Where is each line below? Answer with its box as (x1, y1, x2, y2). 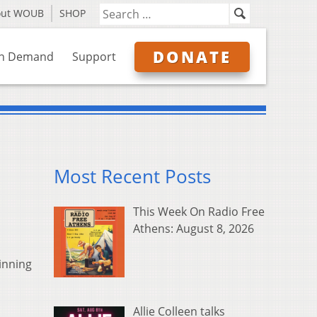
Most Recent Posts (54, 164, 211, 190)
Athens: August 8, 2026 (133, 221, 254, 237)
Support (72, 49, 116, 64)
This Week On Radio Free (133, 204, 265, 220)
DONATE (153, 46, 231, 67)
